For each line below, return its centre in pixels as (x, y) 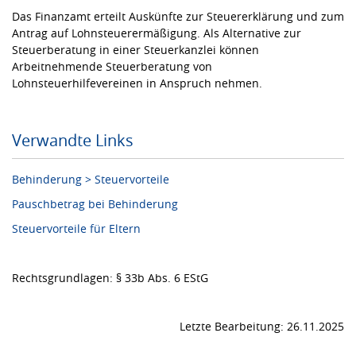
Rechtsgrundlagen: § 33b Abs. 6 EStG (110, 277)
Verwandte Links (73, 140)
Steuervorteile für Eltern (76, 228)
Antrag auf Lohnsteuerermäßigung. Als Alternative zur (157, 33)
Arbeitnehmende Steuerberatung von (112, 66)
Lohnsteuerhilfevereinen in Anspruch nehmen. (137, 83)
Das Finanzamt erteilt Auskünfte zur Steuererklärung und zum (178, 16)
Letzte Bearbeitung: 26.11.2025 (262, 326)
